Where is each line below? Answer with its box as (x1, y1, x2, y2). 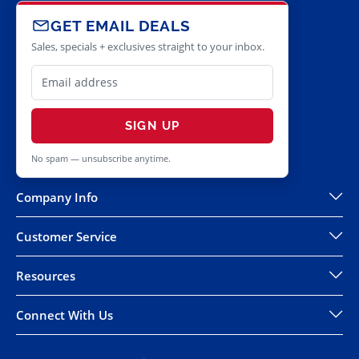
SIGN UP (124, 119, 180, 134)
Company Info (16, 189, 98, 206)
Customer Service (16, 228, 117, 245)
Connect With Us (16, 307, 113, 324)
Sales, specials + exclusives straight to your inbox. (31, 40, 264, 54)
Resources (16, 268, 75, 284)
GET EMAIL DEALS (50, 16, 191, 34)
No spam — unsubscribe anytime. (31, 152, 171, 165)
